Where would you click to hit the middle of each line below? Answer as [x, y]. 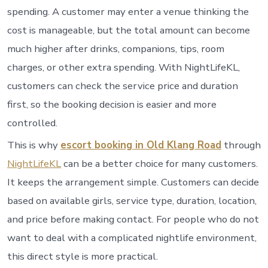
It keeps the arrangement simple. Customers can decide [133, 182]
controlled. [32, 123]
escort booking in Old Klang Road [141, 145]
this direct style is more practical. [82, 257]
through [241, 145]
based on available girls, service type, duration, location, [132, 201]
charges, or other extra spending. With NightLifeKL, [123, 67]
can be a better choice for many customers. [159, 164]
